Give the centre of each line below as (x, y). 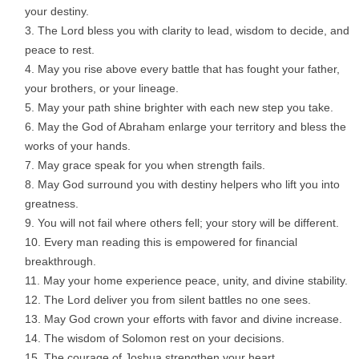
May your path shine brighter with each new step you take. (186, 108)
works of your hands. (78, 146)
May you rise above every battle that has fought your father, (189, 69)
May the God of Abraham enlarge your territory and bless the (192, 127)
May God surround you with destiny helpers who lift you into (189, 185)
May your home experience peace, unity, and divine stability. (196, 281)
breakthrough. (61, 262)
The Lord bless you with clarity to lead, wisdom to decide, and (194, 31)
